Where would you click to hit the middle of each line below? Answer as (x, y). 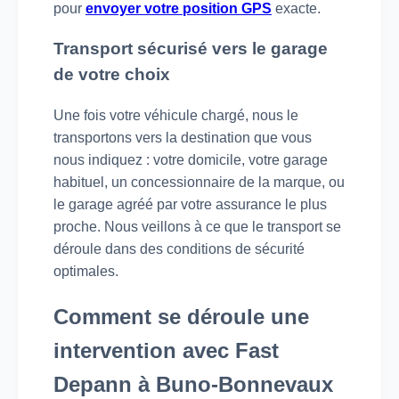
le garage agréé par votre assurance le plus (190, 205)
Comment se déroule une (181, 317)
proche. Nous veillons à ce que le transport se (197, 227)
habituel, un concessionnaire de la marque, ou (199, 183)
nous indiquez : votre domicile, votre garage (191, 160)
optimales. (86, 272)
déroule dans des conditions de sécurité (179, 249)
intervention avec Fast (166, 351)
